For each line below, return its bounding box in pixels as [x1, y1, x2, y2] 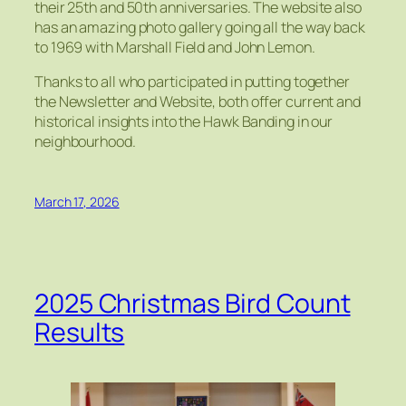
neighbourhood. [34, 130, 136, 151]
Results [34, 314, 125, 350]
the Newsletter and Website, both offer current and [34, 91, 361, 111]
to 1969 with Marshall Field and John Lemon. [34, 36, 315, 57]
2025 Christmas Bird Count [34, 285, 351, 321]
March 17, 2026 [34, 193, 120, 211]
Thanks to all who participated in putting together [34, 71, 350, 92]
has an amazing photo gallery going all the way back [34, 16, 365, 37]
